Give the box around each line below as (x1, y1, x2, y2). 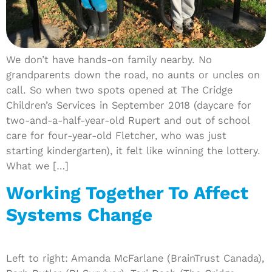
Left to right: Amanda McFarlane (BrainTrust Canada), (6, 251, 264, 264)
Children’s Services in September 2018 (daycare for (6, 98, 251, 111)
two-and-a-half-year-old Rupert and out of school (6, 114, 250, 126)
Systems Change (6, 203, 152, 226)
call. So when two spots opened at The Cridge (6, 83, 233, 96)
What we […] (6, 159, 69, 172)
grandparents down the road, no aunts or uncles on (6, 68, 260, 81)
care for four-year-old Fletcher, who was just (6, 129, 226, 141)
